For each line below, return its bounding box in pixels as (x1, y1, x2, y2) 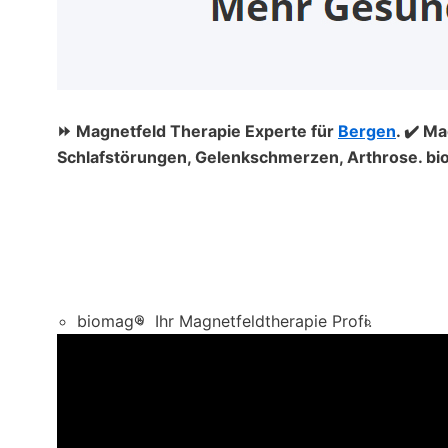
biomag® (77, 311, 145, 332)
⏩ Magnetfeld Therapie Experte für (57, 120, 338, 141)
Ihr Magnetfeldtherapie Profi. (155, 311, 372, 332)
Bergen (338, 120, 396, 141)
